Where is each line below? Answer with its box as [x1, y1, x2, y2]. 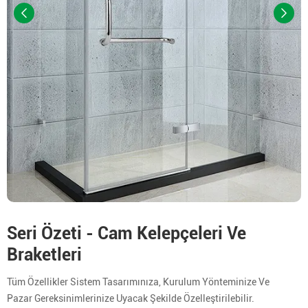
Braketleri [7, 244, 82, 265]
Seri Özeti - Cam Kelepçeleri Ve [7, 223, 246, 243]
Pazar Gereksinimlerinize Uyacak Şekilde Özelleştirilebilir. [7, 292, 254, 304]
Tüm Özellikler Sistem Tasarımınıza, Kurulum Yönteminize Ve [7, 276, 269, 287]
